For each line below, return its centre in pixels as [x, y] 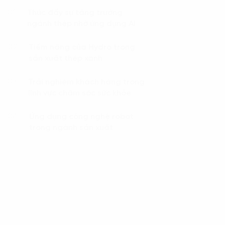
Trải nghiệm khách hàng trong [86, 82]
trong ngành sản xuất [71, 128]
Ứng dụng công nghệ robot [81, 117]
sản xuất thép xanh [65, 58]
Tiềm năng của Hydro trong [82, 47]
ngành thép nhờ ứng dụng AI [81, 24]
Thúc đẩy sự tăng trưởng [75, 13]
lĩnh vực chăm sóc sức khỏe [79, 93]
